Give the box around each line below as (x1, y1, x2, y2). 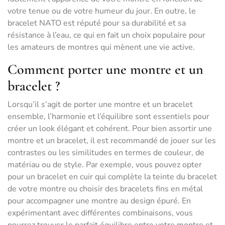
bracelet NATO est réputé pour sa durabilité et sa (8, 18, 186, 29)
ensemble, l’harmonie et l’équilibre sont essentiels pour (8, 111, 209, 122)
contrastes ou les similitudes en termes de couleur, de (8, 147, 204, 158)
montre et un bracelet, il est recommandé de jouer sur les (8, 135, 216, 146)
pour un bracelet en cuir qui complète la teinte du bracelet (8, 171, 217, 182)
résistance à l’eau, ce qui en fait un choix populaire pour (8, 30, 205, 41)
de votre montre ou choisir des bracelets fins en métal (8, 183, 203, 194)
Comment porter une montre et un (8, 61, 203, 78)
